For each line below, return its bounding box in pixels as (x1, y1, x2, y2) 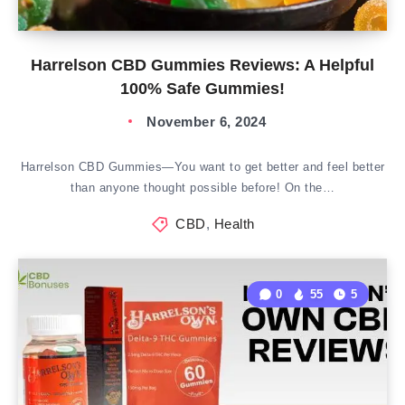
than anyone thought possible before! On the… (71, 181, 334, 194)
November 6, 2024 (146, 114, 266, 129)
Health (213, 216, 255, 231)
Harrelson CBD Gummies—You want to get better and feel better (20, 160, 385, 174)
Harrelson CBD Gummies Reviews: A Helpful (31, 56, 374, 74)
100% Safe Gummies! (120, 80, 285, 98)
